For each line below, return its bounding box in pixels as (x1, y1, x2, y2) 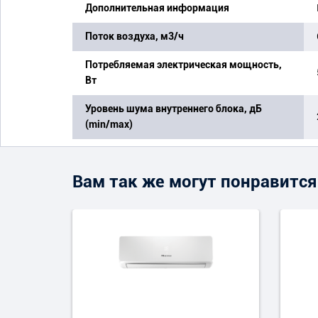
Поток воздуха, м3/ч (85, 30, 184, 42)
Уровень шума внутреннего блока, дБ (85, 102, 262, 114)
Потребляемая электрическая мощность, (85, 58, 282, 70)
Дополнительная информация (85, 1, 229, 13)
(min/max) (85, 118, 133, 130)
